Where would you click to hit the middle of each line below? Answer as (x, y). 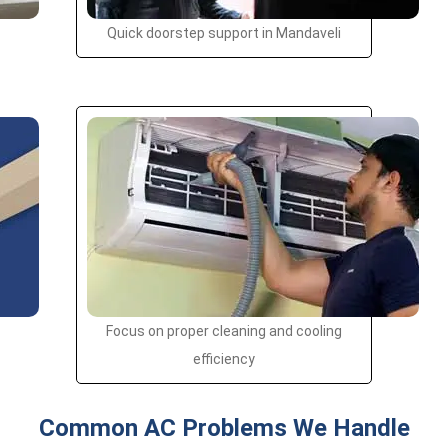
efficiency (224, 359)
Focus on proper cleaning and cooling (224, 331)
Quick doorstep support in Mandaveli (224, 33)
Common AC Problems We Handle (224, 428)
